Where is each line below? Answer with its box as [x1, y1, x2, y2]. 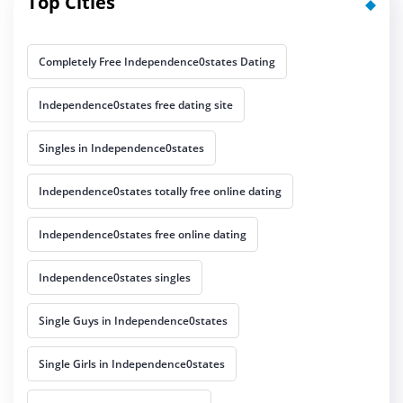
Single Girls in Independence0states [39, 356, 225, 372]
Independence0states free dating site [39, 97, 233, 113]
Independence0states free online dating [39, 227, 246, 243]
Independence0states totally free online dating [39, 184, 282, 200]
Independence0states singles [39, 270, 191, 286]
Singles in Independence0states [39, 140, 204, 157]
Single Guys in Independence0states [39, 313, 228, 329]
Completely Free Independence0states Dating [39, 54, 275, 70]
